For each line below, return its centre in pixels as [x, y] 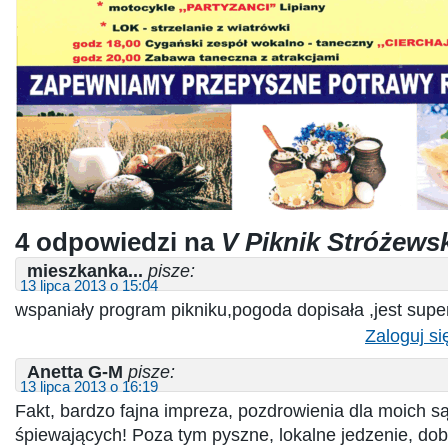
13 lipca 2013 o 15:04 [89, 285]
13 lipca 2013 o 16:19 [89, 386]
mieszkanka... [85, 270]
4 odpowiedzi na [118, 241]
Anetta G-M [75, 371]
